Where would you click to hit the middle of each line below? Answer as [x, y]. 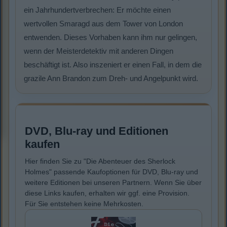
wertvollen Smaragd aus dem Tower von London [103, 24]
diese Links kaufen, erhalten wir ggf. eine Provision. [107, 193]
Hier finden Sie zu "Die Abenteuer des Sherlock [100, 161]
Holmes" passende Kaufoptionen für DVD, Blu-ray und [111, 172]
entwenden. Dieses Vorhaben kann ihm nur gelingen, [110, 37]
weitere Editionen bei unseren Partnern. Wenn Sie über [113, 183]
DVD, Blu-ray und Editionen [97, 131]
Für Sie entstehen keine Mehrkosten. [84, 204]
